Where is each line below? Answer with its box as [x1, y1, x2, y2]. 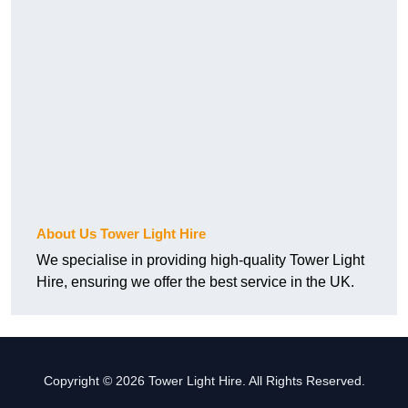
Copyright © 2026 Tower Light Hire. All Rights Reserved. [43, 373, 365, 389]
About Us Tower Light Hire [36, 226, 206, 242]
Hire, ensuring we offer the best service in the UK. [36, 274, 354, 291]
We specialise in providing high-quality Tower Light [36, 252, 364, 269]
